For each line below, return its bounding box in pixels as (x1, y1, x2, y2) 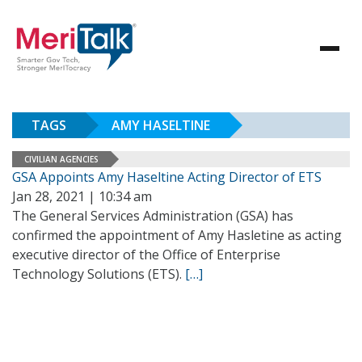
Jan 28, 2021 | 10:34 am (12, 187, 152, 205)
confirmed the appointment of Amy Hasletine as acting (12, 226, 342, 244)
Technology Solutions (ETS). (12, 265, 185, 283)
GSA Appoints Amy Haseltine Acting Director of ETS (12, 168, 322, 186)
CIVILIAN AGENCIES (24, 153, 99, 165)
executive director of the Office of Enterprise (12, 246, 280, 263)
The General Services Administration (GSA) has (12, 207, 293, 225)
